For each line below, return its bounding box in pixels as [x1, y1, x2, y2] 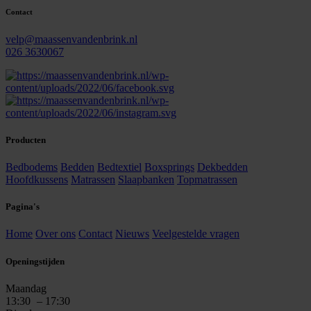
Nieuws [115, 228, 149, 240]
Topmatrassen [177, 173, 237, 185]
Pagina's [6, 201, 40, 212]
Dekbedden [197, 160, 248, 173]
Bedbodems [6, 160, 58, 173]
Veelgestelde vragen [152, 228, 239, 240]
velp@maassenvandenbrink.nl [6, 33, 137, 45]
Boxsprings [144, 160, 194, 173]
